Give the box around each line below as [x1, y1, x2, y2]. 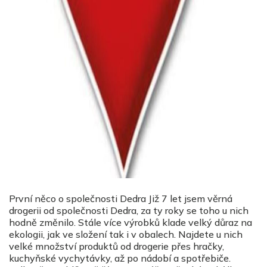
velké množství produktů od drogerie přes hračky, [9, 240, 224, 252]
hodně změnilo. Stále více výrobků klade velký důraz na [9, 216, 252, 228]
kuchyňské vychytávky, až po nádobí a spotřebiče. [9, 252, 231, 264]
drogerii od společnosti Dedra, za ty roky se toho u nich [9, 204, 249, 216]
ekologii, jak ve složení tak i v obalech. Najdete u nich [9, 228, 243, 240]
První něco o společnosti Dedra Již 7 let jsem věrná [9, 193, 232, 204]
